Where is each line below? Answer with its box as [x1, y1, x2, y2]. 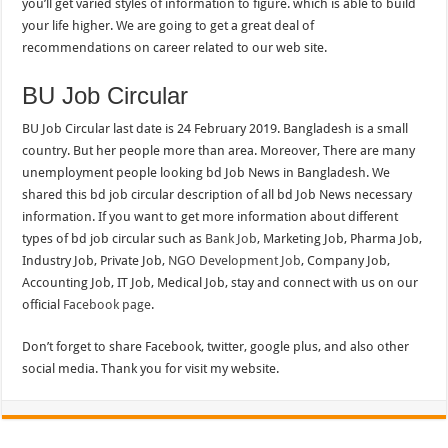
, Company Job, [301, 253, 391, 269]
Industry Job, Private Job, [22, 253, 169, 269]
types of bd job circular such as [22, 231, 206, 247]
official [22, 297, 64, 313]
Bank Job [205, 231, 258, 247]
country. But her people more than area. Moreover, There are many [22, 143, 416, 159]
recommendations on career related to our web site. [22, 40, 328, 56]
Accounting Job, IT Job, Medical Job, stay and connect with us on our [22, 275, 419, 291]
